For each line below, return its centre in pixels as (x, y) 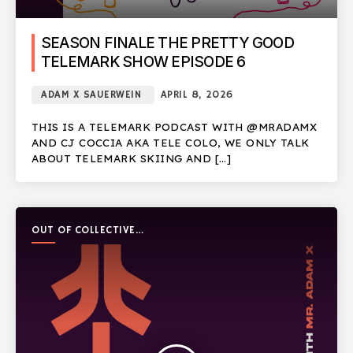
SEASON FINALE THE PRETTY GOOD (167, 43)
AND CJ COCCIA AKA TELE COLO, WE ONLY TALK (171, 142)
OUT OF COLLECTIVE (84, 230)
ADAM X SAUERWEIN (91, 95)
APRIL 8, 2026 (197, 95)
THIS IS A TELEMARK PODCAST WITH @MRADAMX (175, 126)
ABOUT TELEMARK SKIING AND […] (132, 158)
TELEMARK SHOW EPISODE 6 (143, 61)
